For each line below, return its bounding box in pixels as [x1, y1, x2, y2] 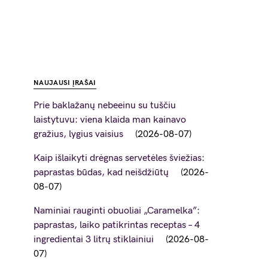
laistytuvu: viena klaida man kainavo [33, 114, 186, 126]
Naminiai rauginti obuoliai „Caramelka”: [33, 205, 200, 217]
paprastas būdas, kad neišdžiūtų [33, 167, 169, 178]
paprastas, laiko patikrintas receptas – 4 [33, 220, 200, 231]
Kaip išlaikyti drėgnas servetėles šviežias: [33, 153, 205, 164]
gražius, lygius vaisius [33, 129, 123, 140]
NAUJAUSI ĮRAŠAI [33, 78, 96, 87]
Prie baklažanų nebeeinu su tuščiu [33, 100, 176, 111]
